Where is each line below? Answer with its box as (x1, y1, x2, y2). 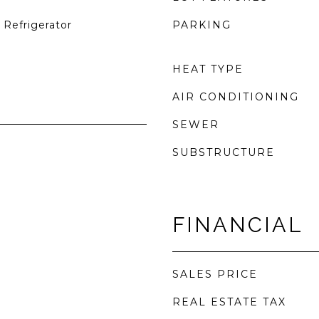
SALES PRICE (172, 268, 258, 281)
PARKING (172, 19, 231, 31)
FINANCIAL (172, 213, 303, 237)
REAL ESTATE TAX (172, 296, 286, 308)
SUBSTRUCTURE (172, 146, 275, 159)
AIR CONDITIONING (172, 90, 299, 103)
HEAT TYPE (172, 63, 244, 75)
